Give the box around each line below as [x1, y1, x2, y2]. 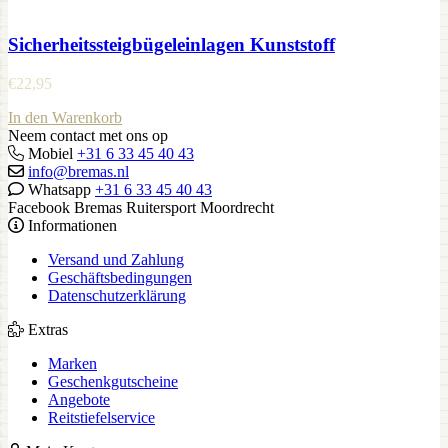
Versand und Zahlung [48, 250, 184, 268]
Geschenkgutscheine [48, 372, 178, 390]
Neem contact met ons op [8, 126, 168, 144]
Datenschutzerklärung [48, 286, 186, 304]
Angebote [48, 390, 110, 408]
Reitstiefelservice [48, 408, 155, 426]
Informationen [24, 216, 117, 234]
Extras [24, 320, 68, 338]
